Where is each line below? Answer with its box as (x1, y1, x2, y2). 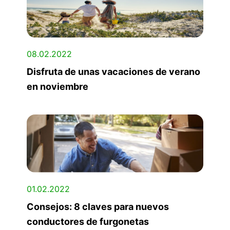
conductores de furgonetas (27, 216, 149, 227)
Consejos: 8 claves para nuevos (27, 201, 169, 212)
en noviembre (27, 81, 88, 92)
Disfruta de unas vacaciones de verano (27, 66, 200, 77)
